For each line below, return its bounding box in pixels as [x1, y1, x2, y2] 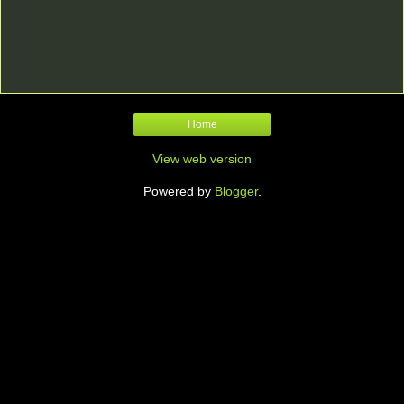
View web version [152, 151, 252, 167]
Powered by [142, 184, 215, 199]
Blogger [214, 184, 258, 199]
